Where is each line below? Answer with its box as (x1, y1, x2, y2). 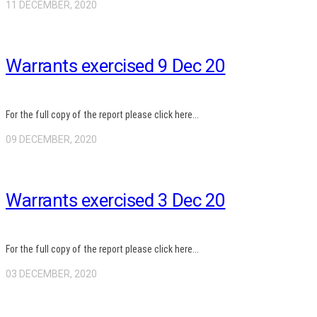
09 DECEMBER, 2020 (6, 133, 97, 145)
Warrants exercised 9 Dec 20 (6, 55, 226, 77)
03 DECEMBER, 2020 (6, 267, 97, 279)
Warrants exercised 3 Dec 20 (6, 190, 226, 212)
